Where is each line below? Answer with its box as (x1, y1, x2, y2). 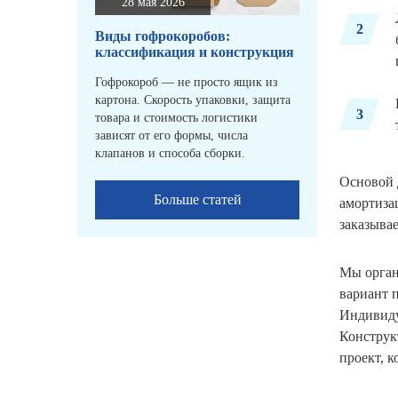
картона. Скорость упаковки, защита (95, 93, 291, 107)
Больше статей (153, 192, 242, 208)
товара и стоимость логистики (95, 111, 258, 125)
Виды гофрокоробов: (95, 28, 230, 44)
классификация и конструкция (95, 44, 294, 60)
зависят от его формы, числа (95, 129, 248, 143)
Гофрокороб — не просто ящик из (95, 76, 278, 90)
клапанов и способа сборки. (95, 147, 245, 161)
